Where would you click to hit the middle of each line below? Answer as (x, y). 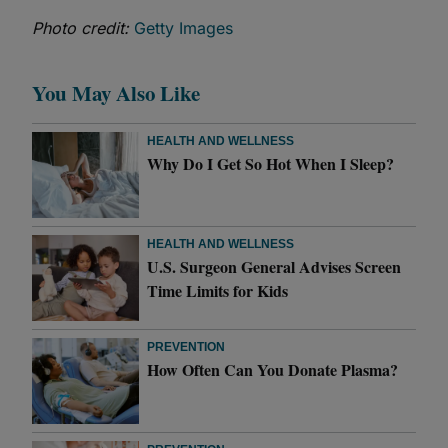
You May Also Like (116, 93)
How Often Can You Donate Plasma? (273, 369)
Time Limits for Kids (218, 290)
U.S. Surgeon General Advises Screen (274, 266)
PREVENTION (186, 346)
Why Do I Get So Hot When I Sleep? (271, 163)
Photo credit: (83, 28)
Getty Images (183, 28)
